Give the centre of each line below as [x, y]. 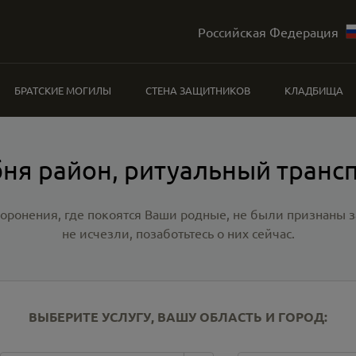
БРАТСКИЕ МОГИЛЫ [63, 90]
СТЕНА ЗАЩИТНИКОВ [197, 90]
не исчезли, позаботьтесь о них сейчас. [178, 233]
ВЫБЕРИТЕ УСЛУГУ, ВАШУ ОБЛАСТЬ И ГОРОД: [178, 317]
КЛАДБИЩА [313, 90]
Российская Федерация [268, 31]
